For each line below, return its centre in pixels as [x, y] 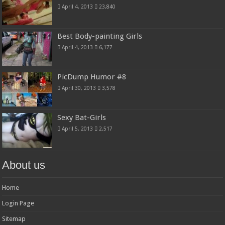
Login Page [18, 203]
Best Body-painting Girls [100, 36]
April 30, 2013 [79, 88]
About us [24, 165]
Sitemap [14, 218]
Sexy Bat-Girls [82, 118]
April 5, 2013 [78, 129]
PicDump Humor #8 [92, 77]
